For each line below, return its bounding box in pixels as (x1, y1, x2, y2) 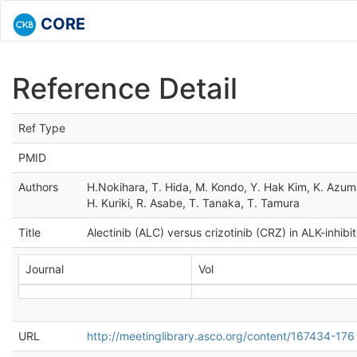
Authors (18, 180, 58, 194)
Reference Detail (12, 71, 237, 106)
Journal (25, 262, 64, 276)
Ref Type (18, 121, 65, 135)
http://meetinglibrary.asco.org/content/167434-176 (87, 329, 355, 343)
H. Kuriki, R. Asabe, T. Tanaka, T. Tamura (87, 196, 300, 210)
